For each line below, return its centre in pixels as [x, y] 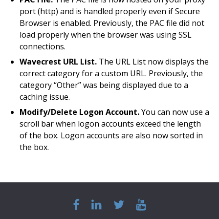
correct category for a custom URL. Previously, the [111, 73]
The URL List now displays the [153, 62]
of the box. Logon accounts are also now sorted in [111, 135]
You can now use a [174, 112]
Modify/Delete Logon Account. [79, 112]
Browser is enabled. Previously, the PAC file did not [112, 23]
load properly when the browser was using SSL [106, 35]
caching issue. [45, 97]
